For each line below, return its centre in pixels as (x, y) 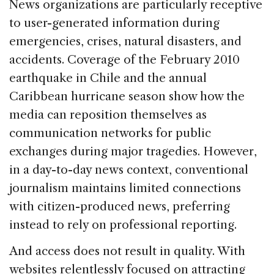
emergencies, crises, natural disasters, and (125, 41)
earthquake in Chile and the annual (108, 78)
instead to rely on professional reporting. (123, 224)
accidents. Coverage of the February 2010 (124, 59)
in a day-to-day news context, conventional (129, 169)
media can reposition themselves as (108, 114)
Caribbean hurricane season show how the (127, 96)
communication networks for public (110, 133)
